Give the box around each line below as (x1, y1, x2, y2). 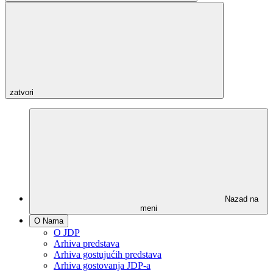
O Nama (34, 216, 63, 225)
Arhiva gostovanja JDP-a (54, 260, 151, 271)
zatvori (10, 88, 34, 97)
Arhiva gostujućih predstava (54, 249, 161, 260)
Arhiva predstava (54, 238, 119, 249)
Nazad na (224, 194, 258, 204)
